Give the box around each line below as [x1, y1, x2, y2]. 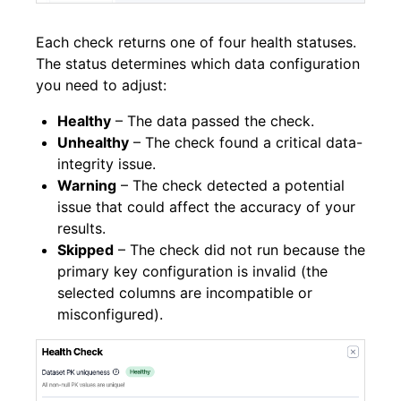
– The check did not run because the [114, 240, 365, 259]
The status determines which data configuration [36, 54, 360, 73]
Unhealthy [57, 132, 129, 151]
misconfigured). [57, 304, 163, 323]
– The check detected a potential [116, 175, 345, 194]
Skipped [57, 240, 114, 259]
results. [57, 218, 106, 237]
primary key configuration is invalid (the [57, 261, 328, 280]
